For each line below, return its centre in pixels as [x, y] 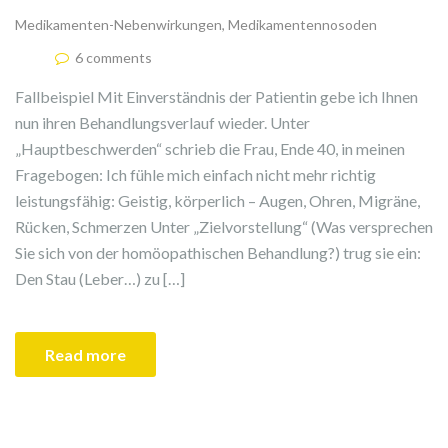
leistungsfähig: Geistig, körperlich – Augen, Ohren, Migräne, [217, 201]
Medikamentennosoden [302, 25]
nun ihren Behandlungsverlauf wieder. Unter [162, 123]
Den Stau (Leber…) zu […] [100, 279]
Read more [85, 355]
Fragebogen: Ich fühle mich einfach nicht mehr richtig [195, 175]
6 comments [113, 58]
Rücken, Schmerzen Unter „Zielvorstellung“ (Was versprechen [224, 227]
